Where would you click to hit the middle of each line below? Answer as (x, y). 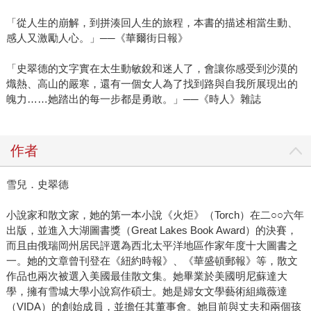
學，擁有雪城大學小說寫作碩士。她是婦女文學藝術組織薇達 (146, 292)
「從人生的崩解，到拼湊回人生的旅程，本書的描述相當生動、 (152, 23)
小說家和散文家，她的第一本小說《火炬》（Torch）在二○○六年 (155, 215)
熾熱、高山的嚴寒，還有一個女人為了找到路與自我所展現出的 (152, 84)
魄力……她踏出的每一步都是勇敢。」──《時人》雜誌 (133, 99)
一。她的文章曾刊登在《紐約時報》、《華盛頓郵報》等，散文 (152, 261)
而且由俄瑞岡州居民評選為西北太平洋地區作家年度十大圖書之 (152, 246)
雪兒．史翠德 (37, 185)
